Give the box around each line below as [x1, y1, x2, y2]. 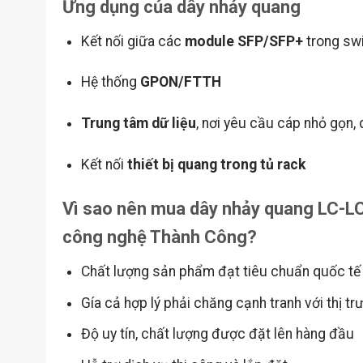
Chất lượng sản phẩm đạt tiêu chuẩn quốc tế [80, 263, 361, 280]
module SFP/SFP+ [184, 32, 303, 49]
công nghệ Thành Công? [62, 227, 257, 248]
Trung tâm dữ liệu [80, 115, 196, 132]
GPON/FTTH [139, 74, 221, 91]
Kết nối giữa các [80, 32, 185, 49]
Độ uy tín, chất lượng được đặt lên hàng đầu [80, 326, 354, 343]
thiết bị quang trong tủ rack [126, 156, 305, 173]
